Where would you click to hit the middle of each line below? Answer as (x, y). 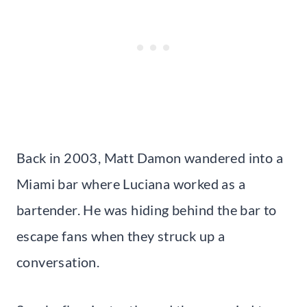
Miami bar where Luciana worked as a (131, 184)
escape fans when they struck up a (121, 236)
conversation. (58, 262)
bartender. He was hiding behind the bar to (147, 210)
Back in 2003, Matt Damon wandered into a (150, 158)
